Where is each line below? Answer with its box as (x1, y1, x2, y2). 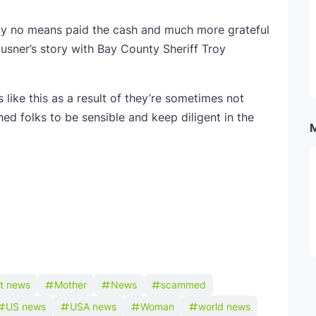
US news (6, 300, 46, 312)
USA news (70, 300, 116, 312)
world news (198, 300, 250, 312)
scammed (161, 279, 206, 291)
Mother (54, 279, 87, 291)
